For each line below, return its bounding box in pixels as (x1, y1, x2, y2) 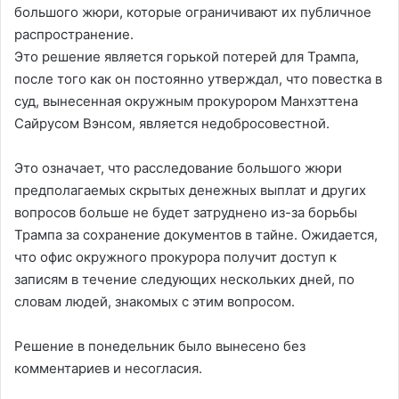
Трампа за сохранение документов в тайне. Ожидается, (14, 225, 378, 243)
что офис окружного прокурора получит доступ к (14, 248, 337, 265)
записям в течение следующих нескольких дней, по (14, 270, 354, 288)
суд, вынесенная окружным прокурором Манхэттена (14, 92, 358, 110)
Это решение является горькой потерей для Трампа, (14, 47, 359, 65)
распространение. (14, 25, 134, 43)
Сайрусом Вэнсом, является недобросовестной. (14, 114, 330, 132)
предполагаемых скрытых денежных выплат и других (14, 181, 366, 199)
